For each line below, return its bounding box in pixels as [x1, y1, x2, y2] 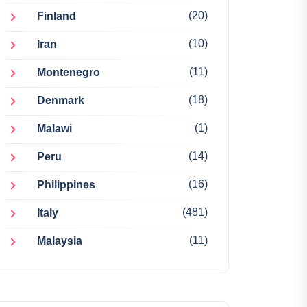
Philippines [37, 179, 95, 191]
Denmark [37, 95, 84, 107]
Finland [37, 10, 76, 23]
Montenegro [37, 66, 100, 79]
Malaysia [37, 235, 82, 247]
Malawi [37, 123, 72, 135]
